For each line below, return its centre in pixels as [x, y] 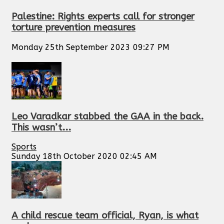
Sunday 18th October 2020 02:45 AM [84, 156]
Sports [24, 147]
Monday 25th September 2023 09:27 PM [90, 47]
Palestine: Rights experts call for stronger [103, 17]
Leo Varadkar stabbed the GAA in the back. [107, 116]
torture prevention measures [73, 28]
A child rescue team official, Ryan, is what [105, 216]
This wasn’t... [41, 127]
